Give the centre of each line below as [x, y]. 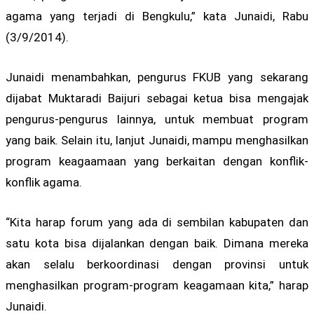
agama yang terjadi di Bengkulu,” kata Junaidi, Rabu [157, 16]
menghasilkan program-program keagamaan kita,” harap [157, 285]
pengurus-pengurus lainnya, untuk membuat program [157, 119]
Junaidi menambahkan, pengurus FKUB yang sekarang [157, 77]
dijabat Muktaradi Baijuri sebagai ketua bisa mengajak [157, 98]
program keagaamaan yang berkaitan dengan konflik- [157, 161]
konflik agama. [44, 182]
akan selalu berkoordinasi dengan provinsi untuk [157, 264]
